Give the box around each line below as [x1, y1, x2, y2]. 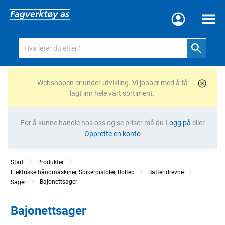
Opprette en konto [84, 130, 141, 138]
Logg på [165, 119, 191, 127]
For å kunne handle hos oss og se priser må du [20, 119, 165, 127]
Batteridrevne [148, 169, 184, 176]
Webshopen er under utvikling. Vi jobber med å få [37, 79, 188, 87]
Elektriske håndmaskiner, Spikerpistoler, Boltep [11, 169, 135, 176]
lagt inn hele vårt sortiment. [70, 89, 155, 97]
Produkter [37, 159, 64, 166]
